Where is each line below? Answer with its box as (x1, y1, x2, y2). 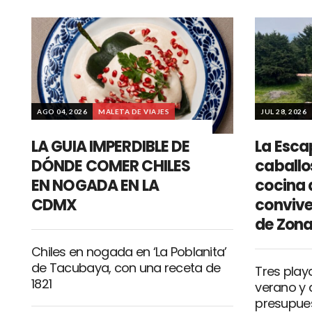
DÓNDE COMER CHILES (31, 155, 191, 178)
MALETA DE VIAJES (98, 107, 169, 116)
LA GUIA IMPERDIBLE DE (31, 136, 190, 158)
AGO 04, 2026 (37, 107, 87, 116)
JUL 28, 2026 (260, 107, 307, 116)
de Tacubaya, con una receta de (31, 259, 221, 277)
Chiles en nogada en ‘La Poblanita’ (31, 243, 227, 261)
